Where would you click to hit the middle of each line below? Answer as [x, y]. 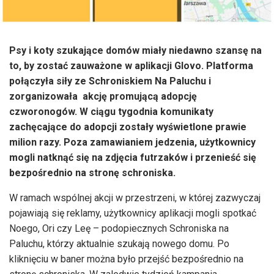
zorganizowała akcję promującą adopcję [103, 96]
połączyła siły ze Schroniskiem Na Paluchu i [110, 81]
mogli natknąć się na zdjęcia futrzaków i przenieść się [133, 157]
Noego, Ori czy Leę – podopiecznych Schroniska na [119, 228]
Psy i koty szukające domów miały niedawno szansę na [135, 50]
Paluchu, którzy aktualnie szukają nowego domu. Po [119, 243]
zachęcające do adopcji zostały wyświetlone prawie [128, 127]
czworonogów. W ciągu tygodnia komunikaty [111, 111]
